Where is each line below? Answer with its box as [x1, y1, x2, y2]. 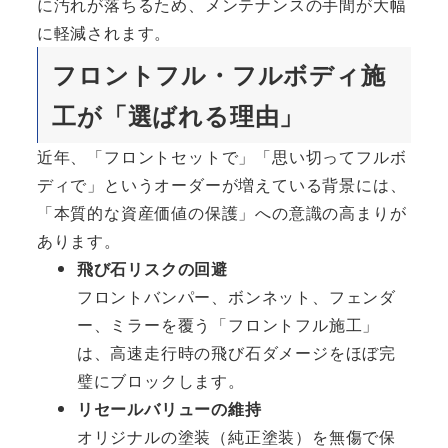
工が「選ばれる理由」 [52, 98, 305, 133]
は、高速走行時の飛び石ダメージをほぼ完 [76, 341, 396, 365]
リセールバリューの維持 [76, 397, 262, 421]
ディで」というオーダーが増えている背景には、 [36, 173, 407, 197]
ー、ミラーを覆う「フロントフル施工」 [76, 313, 380, 337]
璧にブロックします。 [76, 369, 245, 393]
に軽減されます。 [36, 20, 172, 44]
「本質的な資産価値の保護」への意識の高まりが [36, 201, 407, 225]
